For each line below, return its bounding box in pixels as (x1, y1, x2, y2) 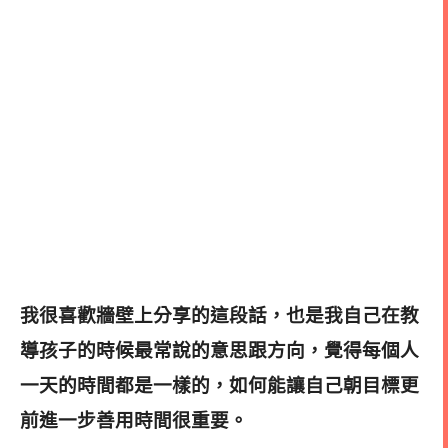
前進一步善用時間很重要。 (20, 409, 248, 431)
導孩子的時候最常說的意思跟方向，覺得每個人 (20, 339, 419, 361)
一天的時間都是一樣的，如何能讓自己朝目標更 (20, 374, 419, 396)
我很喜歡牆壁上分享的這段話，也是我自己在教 (20, 304, 419, 326)
